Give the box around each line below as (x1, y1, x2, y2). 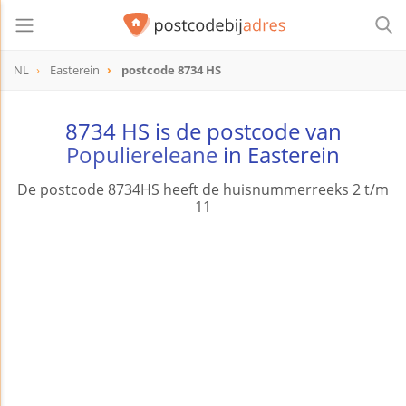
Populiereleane (66, 140, 217, 170)
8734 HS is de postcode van (64, 116, 342, 147)
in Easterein (217, 140, 340, 170)
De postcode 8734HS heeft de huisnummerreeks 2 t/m (17, 179, 389, 200)
